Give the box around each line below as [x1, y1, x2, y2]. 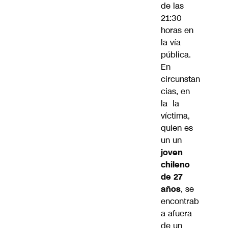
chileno [161, 159, 190, 171]
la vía [161, 37, 181, 49]
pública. [161, 49, 191, 61]
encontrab [161, 195, 199, 208]
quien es [161, 122, 193, 134]
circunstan [161, 73, 200, 85]
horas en [161, 24, 193, 37]
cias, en [161, 85, 190, 98]
